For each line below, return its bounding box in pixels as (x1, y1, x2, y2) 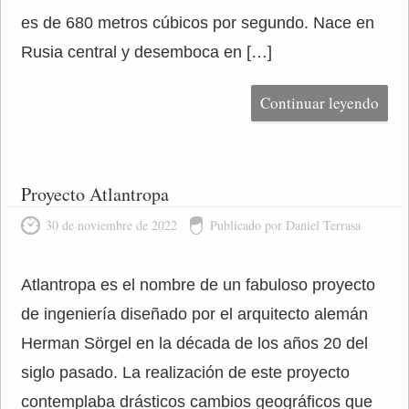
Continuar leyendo (260, 92, 380, 113)
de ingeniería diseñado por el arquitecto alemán (20, 305, 368, 323)
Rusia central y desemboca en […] (20, 43, 272, 61)
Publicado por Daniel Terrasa (209, 216, 361, 234)
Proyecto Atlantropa (20, 182, 169, 206)
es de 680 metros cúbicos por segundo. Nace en (20, 14, 374, 32)
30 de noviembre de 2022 (45, 216, 177, 234)
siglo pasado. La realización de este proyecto (20, 363, 350, 382)
